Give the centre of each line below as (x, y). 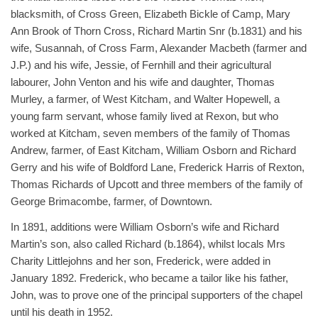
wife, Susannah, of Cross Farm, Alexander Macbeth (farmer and (159, 48)
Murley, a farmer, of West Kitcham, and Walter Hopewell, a (145, 99)
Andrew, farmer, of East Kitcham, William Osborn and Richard (153, 150)
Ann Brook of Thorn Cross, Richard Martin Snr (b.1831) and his (157, 31)
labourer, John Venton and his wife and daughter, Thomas (143, 82)
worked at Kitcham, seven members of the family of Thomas (150, 133)
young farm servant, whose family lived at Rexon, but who (144, 116)
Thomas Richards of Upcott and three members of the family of (157, 184)
